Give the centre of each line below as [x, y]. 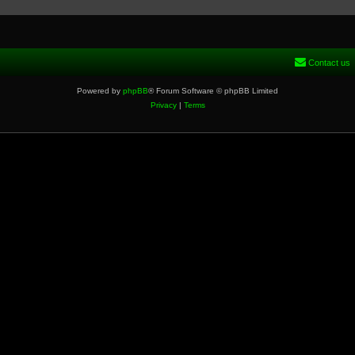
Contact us [329, 62]
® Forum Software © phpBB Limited [213, 90]
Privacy [163, 105]
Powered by [100, 90]
